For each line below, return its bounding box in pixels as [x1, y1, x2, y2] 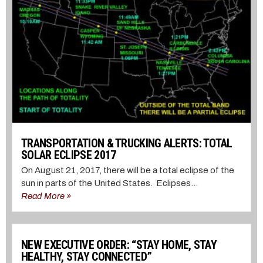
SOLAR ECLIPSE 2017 [21, 147, 116, 162]
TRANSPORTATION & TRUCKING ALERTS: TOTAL [21, 136, 232, 150]
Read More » [21, 191, 71, 201]
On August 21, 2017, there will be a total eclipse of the [21, 165, 234, 175]
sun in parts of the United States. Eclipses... [21, 178, 198, 188]
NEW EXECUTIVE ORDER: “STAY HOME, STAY [21, 237, 217, 252]
